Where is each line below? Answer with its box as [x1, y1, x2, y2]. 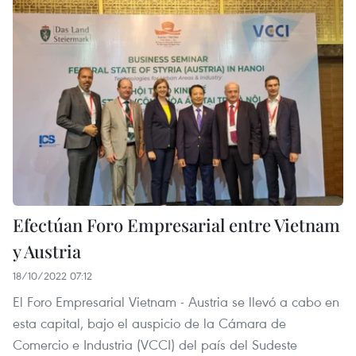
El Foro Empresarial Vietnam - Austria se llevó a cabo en [13, 292, 339, 311]
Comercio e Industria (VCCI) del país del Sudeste [13, 335, 297, 354]
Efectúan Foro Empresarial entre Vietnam [13, 212, 340, 237]
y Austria [13, 238, 81, 263]
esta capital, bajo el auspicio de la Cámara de [13, 313, 286, 332]
